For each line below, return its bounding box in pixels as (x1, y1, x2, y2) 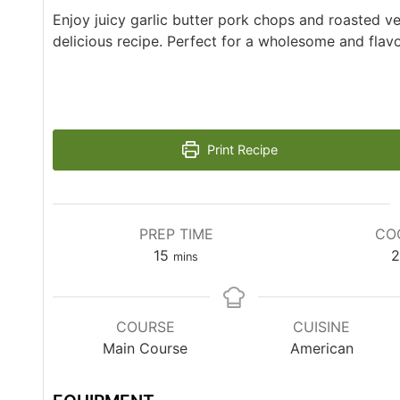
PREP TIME (138, 224, 213, 243)
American (289, 338, 354, 357)
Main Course (103, 338, 188, 357)
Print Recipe (203, 141, 278, 157)
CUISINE (293, 317, 351, 336)
